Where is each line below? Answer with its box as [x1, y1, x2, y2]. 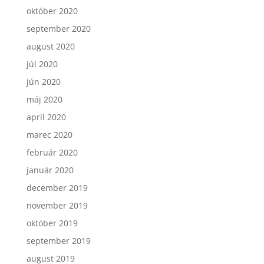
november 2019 [26, 199, 88, 211]
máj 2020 [26, 93, 62, 105]
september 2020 [26, 22, 91, 34]
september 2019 [26, 235, 91, 246]
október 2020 [26, 5, 78, 16]
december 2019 [26, 181, 88, 193]
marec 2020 [26, 128, 72, 140]
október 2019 [26, 217, 78, 229]
